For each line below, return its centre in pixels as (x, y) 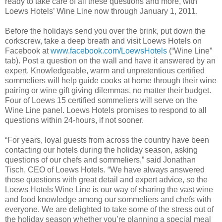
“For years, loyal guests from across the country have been (107, 140)
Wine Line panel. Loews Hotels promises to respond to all (106, 111)
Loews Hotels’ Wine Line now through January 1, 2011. (101, 11)
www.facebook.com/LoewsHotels (109, 51)
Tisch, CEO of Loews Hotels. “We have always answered (105, 170)
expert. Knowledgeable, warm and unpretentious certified (105, 71)
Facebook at (28, 51)
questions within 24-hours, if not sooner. (74, 120)
